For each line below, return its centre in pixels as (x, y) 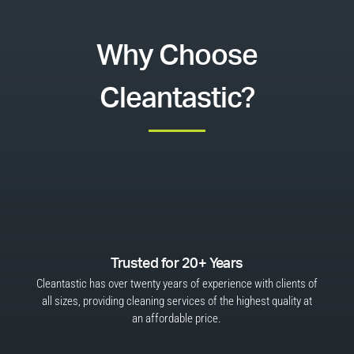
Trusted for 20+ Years (177, 264)
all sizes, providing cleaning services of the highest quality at (177, 301)
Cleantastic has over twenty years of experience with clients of (177, 284)
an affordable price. (177, 318)
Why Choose (177, 56)
